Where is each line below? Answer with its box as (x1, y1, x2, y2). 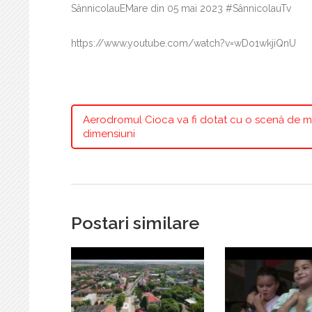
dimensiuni (83, 127, 135, 140)
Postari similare (71, 212, 199, 233)
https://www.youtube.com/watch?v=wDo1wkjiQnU (71, 37, 296, 49)
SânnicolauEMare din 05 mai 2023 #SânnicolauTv (71, 2, 291, 14)
